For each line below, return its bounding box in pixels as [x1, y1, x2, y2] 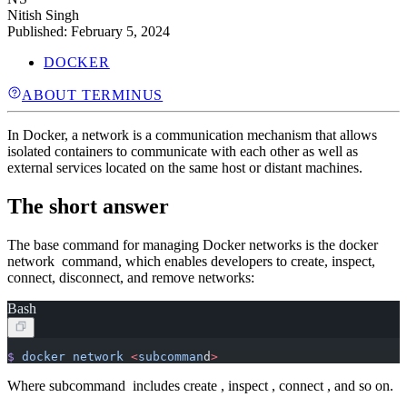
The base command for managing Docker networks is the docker [7, 237, 378, 253]
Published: [7, 24, 71, 40]
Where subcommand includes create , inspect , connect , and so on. [7, 378, 393, 394]
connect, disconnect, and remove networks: [7, 270, 254, 286]
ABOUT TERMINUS [22, 87, 164, 104]
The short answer [7, 194, 169, 219]
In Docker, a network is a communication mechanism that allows [7, 127, 377, 144]
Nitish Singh [7, 7, 79, 24]
